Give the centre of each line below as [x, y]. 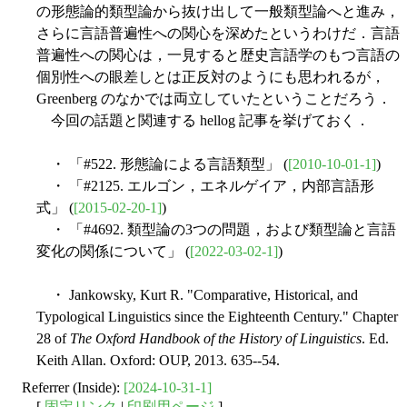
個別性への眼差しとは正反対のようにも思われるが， [211, 77]
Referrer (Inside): [73, 388]
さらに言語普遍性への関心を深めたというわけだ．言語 [218, 34]
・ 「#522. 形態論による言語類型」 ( [162, 164]
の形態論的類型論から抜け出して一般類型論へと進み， [218, 12]
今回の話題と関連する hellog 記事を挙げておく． [203, 121]
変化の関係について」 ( [113, 252]
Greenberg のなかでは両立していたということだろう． [214, 99]
